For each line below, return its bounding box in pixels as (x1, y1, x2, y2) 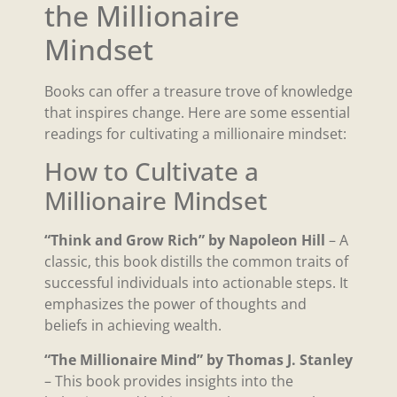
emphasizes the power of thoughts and (44, 294, 307, 315)
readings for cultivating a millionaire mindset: (44, 123, 346, 144)
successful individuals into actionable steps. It (44, 273, 348, 293)
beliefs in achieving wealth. (44, 315, 222, 336)
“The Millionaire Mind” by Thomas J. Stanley (44, 349, 353, 370)
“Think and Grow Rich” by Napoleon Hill (44, 230, 325, 251)
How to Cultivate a (44, 154, 259, 189)
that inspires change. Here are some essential (44, 102, 350, 122)
